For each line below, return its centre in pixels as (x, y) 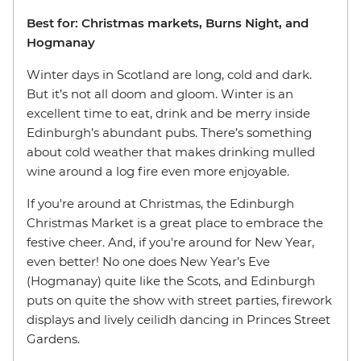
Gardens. (53, 339)
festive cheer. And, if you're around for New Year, (170, 242)
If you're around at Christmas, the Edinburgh (160, 203)
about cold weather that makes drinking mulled (171, 152)
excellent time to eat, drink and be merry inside (168, 113)
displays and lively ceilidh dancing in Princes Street (178, 320)
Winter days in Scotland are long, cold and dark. (169, 75)
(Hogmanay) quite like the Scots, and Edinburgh (171, 281)
